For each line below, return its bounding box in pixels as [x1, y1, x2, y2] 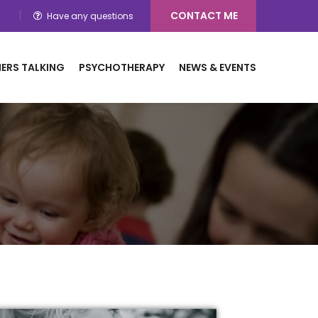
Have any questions [47, 10, 133, 22]
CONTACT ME [170, 9, 238, 23]
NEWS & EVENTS [179, 60, 256, 75]
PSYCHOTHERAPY [79, 60, 165, 75]
